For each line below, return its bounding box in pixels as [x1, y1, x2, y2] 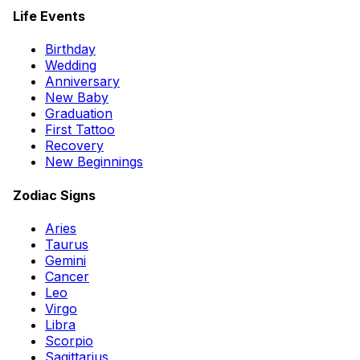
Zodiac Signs [13, 186, 96, 203]
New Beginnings [45, 153, 143, 170]
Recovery [45, 137, 104, 154]
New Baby [45, 89, 108, 106]
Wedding [45, 57, 96, 74]
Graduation [45, 105, 112, 122]
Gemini [45, 252, 86, 268]
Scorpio [45, 333, 93, 349]
